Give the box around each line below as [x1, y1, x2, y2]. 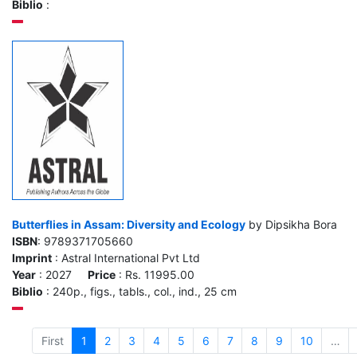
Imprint [12, 251, 52, 265]
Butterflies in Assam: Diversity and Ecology [12, 218, 245, 231]
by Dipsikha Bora [245, 218, 337, 231]
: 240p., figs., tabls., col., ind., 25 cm [43, 284, 237, 298]
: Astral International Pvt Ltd [52, 251, 200, 265]
